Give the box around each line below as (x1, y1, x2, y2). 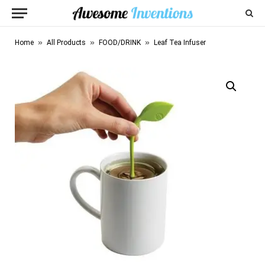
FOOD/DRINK (99, 38, 141, 47)
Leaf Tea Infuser (154, 38, 206, 47)
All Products (47, 38, 86, 47)
